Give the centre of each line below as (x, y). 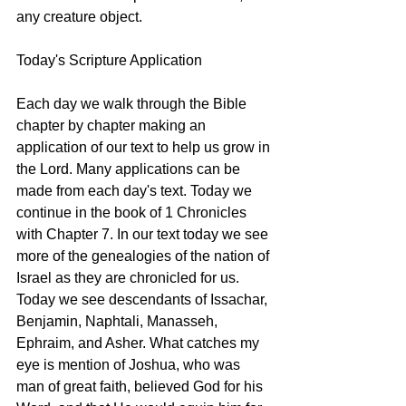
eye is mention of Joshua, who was (130, 365)
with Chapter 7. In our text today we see (144, 235)
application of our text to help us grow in (145, 148)
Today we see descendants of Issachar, (144, 300)
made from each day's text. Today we (136, 191)
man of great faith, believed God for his (141, 387)
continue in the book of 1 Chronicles (133, 213)
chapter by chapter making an (113, 126)
